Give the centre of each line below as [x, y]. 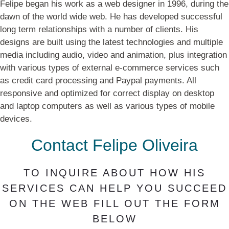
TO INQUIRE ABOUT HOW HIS [114, 173]
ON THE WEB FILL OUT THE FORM [114, 204]
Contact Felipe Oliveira [114, 145]
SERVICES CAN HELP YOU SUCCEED [114, 188]
